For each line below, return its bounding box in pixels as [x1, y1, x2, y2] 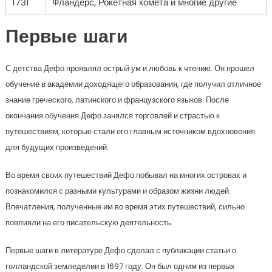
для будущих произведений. [5, 141, 109, 154]
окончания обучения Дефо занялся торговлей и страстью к [5, 110, 220, 122]
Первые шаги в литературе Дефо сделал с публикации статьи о [5, 245, 236, 257]
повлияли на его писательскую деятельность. [5, 217, 173, 229]
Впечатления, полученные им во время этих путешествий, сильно [5, 201, 245, 213]
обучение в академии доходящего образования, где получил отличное [5, 78, 261, 90]
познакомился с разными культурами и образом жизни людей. [5, 185, 231, 197]
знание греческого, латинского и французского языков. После [5, 94, 229, 106]
